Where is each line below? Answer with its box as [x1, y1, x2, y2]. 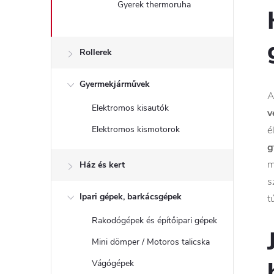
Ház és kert [80, 159, 125, 171]
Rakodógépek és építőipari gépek [92, 215, 217, 226]
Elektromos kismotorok [92, 124, 180, 135]
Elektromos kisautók [92, 102, 169, 114]
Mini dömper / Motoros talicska [92, 236, 210, 248]
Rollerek [80, 46, 112, 58]
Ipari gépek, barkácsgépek [80, 191, 182, 202]
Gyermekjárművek [80, 78, 150, 90]
